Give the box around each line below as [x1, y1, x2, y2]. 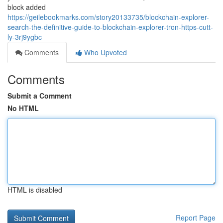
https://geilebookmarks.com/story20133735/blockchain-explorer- [7, 12, 209, 22]
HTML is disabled [7, 185, 62, 195]
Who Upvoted [82, 47, 127, 57]
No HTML [7, 103, 39, 113]
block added [7, 2, 46, 12]
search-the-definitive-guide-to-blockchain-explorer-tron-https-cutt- [7, 22, 213, 32]
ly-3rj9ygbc [7, 32, 42, 42]
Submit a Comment [7, 91, 72, 101]
